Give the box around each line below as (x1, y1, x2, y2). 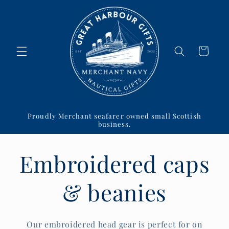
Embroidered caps (19, 148, 210, 178)
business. (98, 120, 131, 128)
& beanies (62, 176, 167, 207)
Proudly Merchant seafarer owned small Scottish (28, 111, 201, 120)
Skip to (15, 2, 45, 13)
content (15, 11, 48, 22)
